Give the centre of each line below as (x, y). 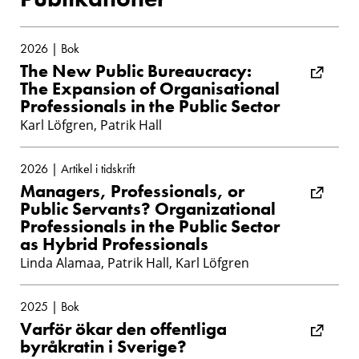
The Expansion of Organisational (150, 88)
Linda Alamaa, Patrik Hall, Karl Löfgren (135, 262)
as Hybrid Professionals (114, 244)
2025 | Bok (50, 306)
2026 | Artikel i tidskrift (77, 168)
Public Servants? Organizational (148, 208)
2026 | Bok (50, 48)
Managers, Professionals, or (132, 191)
